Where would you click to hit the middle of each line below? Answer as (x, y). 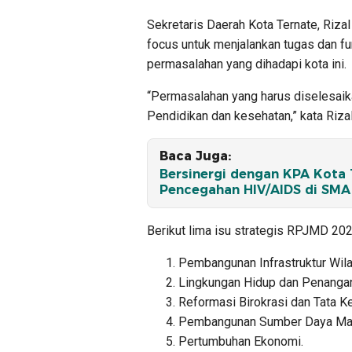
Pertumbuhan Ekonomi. (241, 341)
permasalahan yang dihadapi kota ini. (247, 64)
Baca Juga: (195, 156)
